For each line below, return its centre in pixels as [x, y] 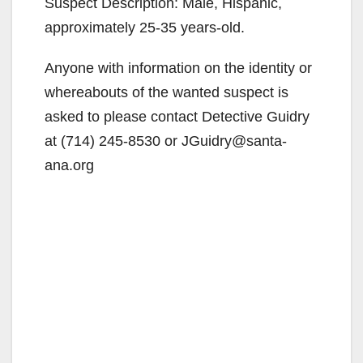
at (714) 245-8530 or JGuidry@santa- [166, 141]
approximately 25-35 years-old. [145, 27]
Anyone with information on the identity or [178, 68]
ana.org [69, 165]
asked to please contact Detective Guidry [177, 116]
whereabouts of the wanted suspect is [167, 92]
